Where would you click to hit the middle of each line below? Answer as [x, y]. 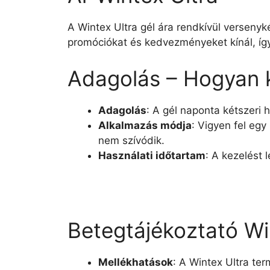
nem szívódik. [131, 140]
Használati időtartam [152, 155]
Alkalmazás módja [145, 125]
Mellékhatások [136, 262]
